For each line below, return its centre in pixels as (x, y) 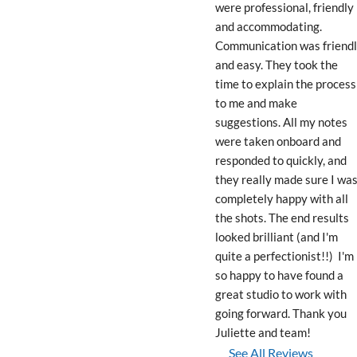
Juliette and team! (263, 332)
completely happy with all (281, 198)
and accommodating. (268, 26)
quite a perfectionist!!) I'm (284, 256)
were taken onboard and (278, 141)
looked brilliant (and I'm (276, 237)
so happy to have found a (279, 275)
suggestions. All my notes (281, 122)
